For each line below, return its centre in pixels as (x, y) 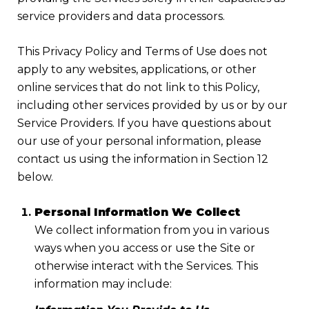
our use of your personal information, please (139, 141)
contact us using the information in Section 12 (143, 159)
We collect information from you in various (151, 230)
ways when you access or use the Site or (144, 248)
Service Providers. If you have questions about (144, 123)
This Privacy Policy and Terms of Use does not (142, 51)
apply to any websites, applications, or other (137, 69)
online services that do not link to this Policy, (138, 87)
